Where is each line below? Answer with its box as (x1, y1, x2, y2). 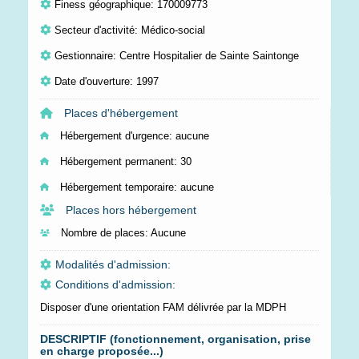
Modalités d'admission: (55, 258, 171, 271)
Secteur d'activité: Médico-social (54, 24, 205, 36)
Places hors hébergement (63, 204, 196, 216)
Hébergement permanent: (57, 155, 180, 167)
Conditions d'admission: (55, 278, 175, 291)
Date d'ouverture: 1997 (54, 75, 159, 87)
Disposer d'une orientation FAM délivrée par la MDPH (40, 301, 286, 313)
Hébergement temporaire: (57, 181, 180, 193)
